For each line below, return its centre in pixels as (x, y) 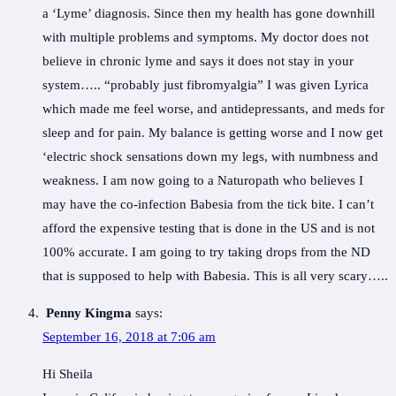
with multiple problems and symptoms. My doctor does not (206, 38)
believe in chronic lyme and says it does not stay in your (198, 61)
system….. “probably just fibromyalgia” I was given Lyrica (206, 85)
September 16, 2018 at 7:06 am (129, 337)
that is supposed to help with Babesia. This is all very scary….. (215, 276)
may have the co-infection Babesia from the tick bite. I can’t (208, 205)
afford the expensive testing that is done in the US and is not (209, 228)
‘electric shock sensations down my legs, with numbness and (210, 157)
